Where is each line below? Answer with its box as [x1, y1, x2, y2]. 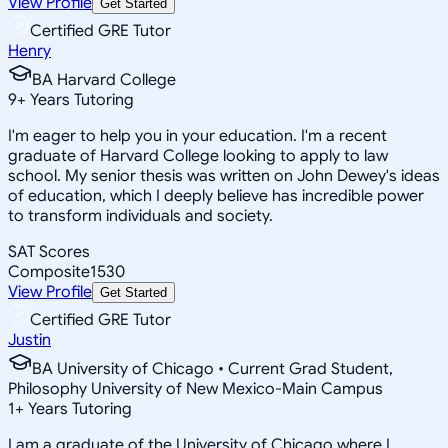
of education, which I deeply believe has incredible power [8, 185, 424, 206]
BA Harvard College [32, 69, 176, 90]
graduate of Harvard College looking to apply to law [8, 145, 388, 166]
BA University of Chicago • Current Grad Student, [32, 358, 393, 379]
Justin [8, 329, 51, 350]
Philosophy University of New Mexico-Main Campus [8, 378, 383, 399]
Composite [8, 261, 90, 282]
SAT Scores [8, 241, 90, 262]
